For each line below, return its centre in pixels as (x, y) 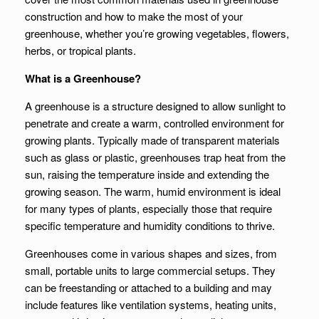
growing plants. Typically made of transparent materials (152, 140)
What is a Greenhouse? (83, 78)
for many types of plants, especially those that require (148, 208)
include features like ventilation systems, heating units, (151, 304)
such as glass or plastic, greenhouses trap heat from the (155, 157)
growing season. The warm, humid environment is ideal (153, 191)
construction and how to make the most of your (134, 16)
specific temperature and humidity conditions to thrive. (150, 225)
